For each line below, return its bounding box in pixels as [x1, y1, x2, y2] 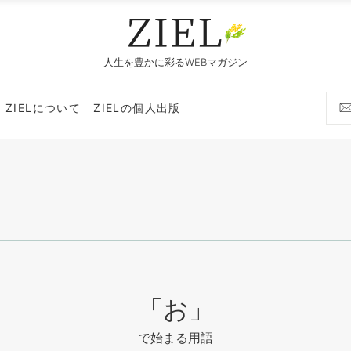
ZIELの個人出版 [93, 101, 181, 114]
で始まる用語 [138, 329, 213, 346]
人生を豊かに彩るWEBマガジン [103, 55, 248, 68]
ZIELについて [5, 101, 81, 114]
